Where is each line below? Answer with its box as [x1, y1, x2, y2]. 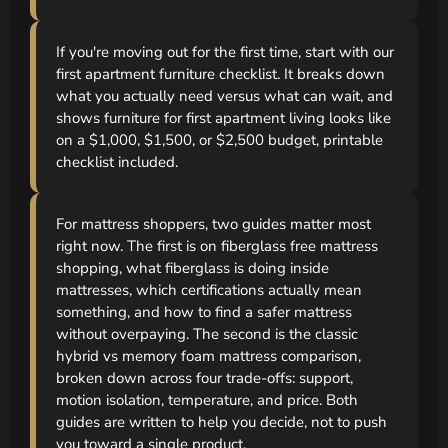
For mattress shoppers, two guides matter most [56, 213, 371, 234]
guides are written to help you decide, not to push [56, 411, 387, 432]
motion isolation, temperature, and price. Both [56, 389, 358, 410]
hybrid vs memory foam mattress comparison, [56, 345, 361, 366]
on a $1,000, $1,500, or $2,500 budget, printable [56, 129, 383, 150]
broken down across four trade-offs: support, [56, 367, 353, 388]
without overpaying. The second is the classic [56, 323, 358, 344]
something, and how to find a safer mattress [56, 301, 352, 322]
